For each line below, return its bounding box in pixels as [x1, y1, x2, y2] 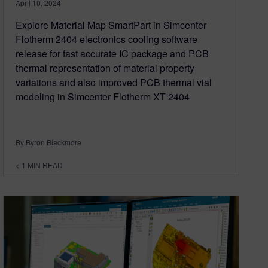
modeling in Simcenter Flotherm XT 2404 [16, 90, 190, 104]
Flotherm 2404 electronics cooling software [16, 32, 198, 47]
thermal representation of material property [16, 61, 195, 75]
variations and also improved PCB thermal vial [16, 75, 212, 90]
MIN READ [28, 160, 63, 170]
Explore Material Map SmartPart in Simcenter [16, 18, 207, 32]
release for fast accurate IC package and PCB [16, 47, 209, 61]
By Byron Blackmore [16, 137, 82, 148]
